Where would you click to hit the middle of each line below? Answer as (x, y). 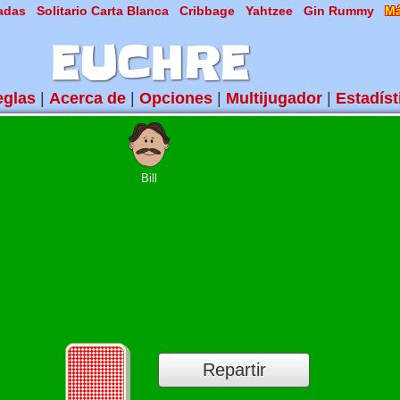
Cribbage (207, 11)
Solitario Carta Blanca (103, 11)
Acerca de (87, 98)
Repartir (234, 370)
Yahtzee (269, 11)
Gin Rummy (339, 11)
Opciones (176, 98)
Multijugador (274, 98)
